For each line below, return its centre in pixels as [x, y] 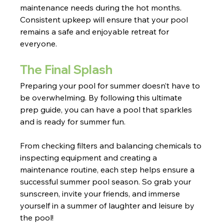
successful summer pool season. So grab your [107, 182]
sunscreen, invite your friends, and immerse [101, 194]
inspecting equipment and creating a [90, 158]
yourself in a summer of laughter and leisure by [108, 206]
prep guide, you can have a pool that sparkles [107, 110]
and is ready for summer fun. [73, 122]
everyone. [39, 44]
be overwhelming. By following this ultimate [102, 98]
